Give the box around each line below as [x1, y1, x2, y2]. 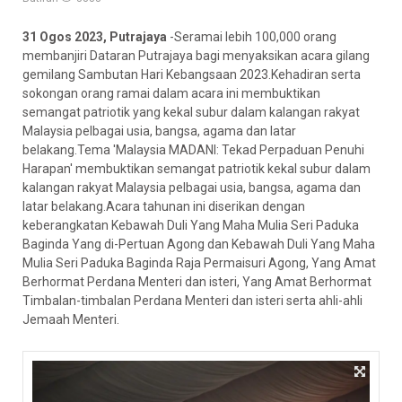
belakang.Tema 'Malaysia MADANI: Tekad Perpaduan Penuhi [22, 143, 364, 157]
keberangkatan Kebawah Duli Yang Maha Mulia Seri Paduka [22, 218, 359, 232]
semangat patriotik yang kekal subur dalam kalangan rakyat [22, 105, 360, 119]
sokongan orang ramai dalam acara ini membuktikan [22, 86, 320, 100]
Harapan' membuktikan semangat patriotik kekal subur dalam [22, 162, 371, 176]
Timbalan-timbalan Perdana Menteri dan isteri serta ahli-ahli [22, 293, 363, 308]
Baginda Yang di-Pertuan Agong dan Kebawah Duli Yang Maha [22, 237, 375, 251]
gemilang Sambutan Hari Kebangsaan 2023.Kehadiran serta [22, 67, 361, 82]
